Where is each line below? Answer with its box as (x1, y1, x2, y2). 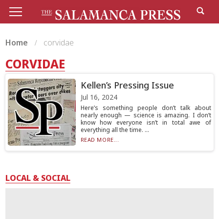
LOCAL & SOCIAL (5, 173, 71, 183)
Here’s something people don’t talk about (80, 104, 211, 112)
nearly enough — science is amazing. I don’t (80, 111, 211, 119)
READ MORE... (80, 136, 119, 143)
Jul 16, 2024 (80, 92, 117, 102)
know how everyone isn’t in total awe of (80, 118, 211, 127)
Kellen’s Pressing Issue (80, 79, 174, 91)
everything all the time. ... (80, 126, 149, 134)
